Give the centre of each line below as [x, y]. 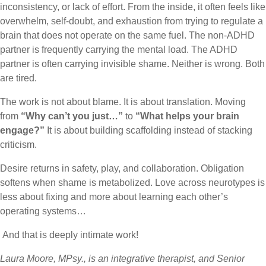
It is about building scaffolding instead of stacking [148, 130]
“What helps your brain [187, 116]
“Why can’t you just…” [72, 116]
